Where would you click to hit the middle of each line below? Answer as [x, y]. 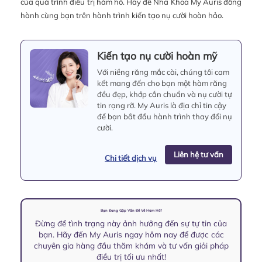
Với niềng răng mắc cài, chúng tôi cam [163, 72]
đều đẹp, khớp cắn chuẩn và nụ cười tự [165, 94]
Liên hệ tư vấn [198, 155]
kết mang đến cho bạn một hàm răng [162, 83]
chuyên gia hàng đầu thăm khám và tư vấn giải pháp [131, 246]
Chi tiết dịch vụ [131, 158]
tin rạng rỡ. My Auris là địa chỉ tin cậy [162, 106]
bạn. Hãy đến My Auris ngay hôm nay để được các [131, 235]
